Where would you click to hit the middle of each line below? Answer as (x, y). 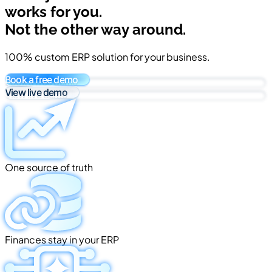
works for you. (53, 12)
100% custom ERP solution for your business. (107, 56)
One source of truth (49, 167)
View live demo (36, 92)
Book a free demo (42, 79)
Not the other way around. (95, 29)
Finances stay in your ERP (62, 239)
